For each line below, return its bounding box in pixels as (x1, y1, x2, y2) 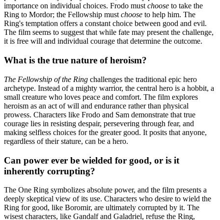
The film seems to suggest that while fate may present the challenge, (4, 28, 214, 37)
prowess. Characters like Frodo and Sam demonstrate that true (4, 110, 195, 119)
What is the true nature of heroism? (4, 55, 147, 66)
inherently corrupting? (4, 165, 95, 176)
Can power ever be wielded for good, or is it (4, 155, 179, 165)
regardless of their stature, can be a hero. (4, 137, 128, 145)
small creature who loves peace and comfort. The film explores (4, 92, 198, 101)
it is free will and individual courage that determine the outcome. (4, 37, 202, 46)
